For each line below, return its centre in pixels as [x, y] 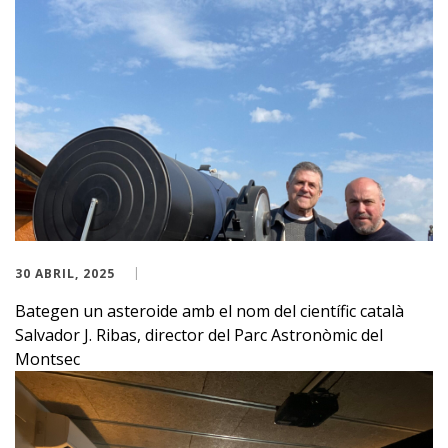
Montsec [47, 358]
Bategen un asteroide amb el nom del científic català [209, 310]
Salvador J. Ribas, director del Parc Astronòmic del [199, 334]
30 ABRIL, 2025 [65, 273]
